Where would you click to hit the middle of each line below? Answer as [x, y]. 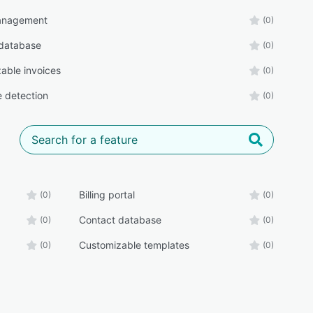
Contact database [120, 220]
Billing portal [107, 195]
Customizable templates [134, 245]
